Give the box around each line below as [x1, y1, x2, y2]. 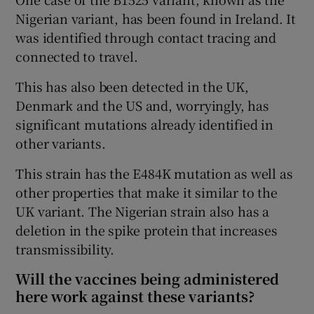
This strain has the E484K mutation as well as [15, 163, 293, 182]
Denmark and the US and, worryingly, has [15, 95, 269, 114]
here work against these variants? [15, 285, 255, 306]
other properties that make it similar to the [15, 182, 278, 201]
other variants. [15, 133, 106, 152]
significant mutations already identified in [15, 114, 273, 133]
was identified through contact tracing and [15, 27, 277, 46]
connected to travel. [15, 46, 138, 65]
